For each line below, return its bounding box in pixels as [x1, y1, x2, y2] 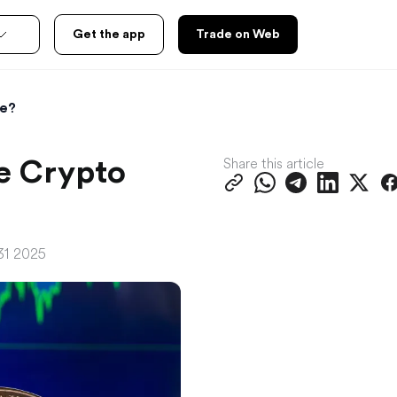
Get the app [73, 28, 145, 41]
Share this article [223, 153, 324, 172]
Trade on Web [196, 28, 280, 41]
